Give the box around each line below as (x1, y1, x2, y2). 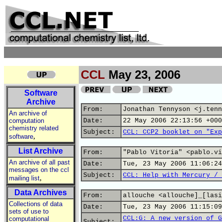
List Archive (18, 147, 63, 155)
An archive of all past (9, 159, 70, 166)
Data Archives (14, 188, 67, 197)
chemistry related (9, 124, 58, 132)
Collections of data (9, 200, 62, 208)
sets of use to (9, 208, 49, 215)
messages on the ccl (9, 166, 69, 173)
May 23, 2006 (105, 68, 180, 81)
